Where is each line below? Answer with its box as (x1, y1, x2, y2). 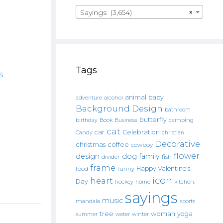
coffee (108, 140, 129, 148)
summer (76, 211, 98, 218)
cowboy (131, 141, 153, 148)
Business (114, 117, 137, 123)
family (139, 152, 160, 161)
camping (169, 116, 194, 123)
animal (125, 94, 146, 101)
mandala (76, 198, 100, 205)
